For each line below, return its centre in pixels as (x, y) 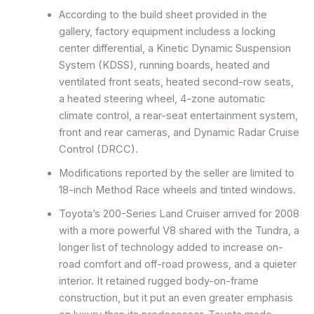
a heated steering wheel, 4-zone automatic (162, 99)
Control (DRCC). (98, 150)
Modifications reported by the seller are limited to (176, 173)
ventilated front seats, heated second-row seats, (176, 82)
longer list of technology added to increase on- (171, 248)
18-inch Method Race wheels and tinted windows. (177, 190)
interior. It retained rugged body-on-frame (158, 281)
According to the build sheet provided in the (163, 15)
